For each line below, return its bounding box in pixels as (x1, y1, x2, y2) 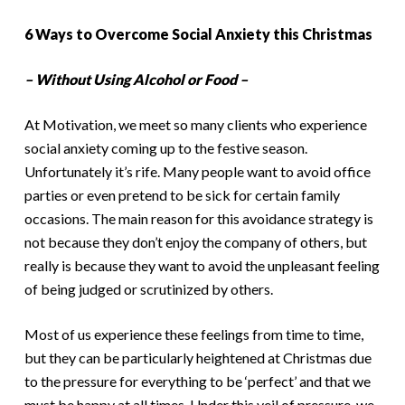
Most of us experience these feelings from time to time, (24, 325, 363, 343)
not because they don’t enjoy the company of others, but (24, 233, 367, 250)
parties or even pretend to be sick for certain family (24, 186, 340, 203)
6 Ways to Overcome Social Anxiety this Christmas (24, 25, 372, 42)
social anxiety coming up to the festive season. (24, 139, 307, 156)
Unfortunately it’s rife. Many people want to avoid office (24, 163, 371, 180)
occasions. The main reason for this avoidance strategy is (24, 210, 373, 227)
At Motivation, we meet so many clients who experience (24, 116, 367, 133)
